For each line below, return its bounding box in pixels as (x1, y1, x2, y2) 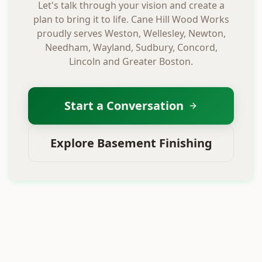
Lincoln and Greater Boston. (69, 54, 193, 68)
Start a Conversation (64, 97, 184, 113)
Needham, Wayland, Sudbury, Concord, (44, 40, 218, 54)
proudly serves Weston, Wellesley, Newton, (36, 26, 226, 40)
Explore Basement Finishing (50, 135, 212, 151)
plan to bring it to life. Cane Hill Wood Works (33, 12, 229, 26)
